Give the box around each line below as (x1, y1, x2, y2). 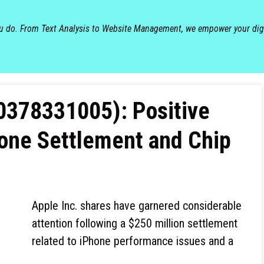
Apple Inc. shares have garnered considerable (32, 199, 242, 213)
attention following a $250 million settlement (32, 216, 237, 230)
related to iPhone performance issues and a (32, 234, 233, 248)
